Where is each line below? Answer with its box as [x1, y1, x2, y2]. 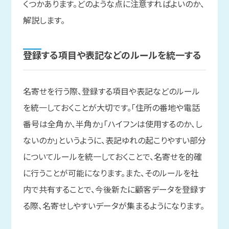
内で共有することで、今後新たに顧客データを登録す [22, 183, 205, 196]
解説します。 [22, 14, 65, 27]
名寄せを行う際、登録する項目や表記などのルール [22, 85, 200, 98]
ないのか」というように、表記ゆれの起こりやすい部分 [22, 134, 206, 147]
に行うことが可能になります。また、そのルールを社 [22, 167, 199, 179]
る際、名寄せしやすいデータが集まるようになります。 [22, 199, 204, 212]
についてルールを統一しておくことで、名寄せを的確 [22, 150, 202, 163]
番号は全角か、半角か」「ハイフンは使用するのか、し [22, 118, 202, 130]
